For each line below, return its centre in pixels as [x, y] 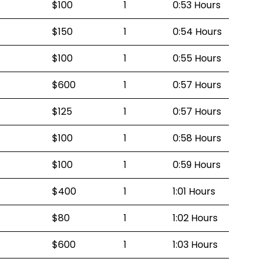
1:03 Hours [195, 245]
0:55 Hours [197, 58]
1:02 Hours [195, 218]
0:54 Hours [197, 32]
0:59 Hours [197, 165]
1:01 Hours [194, 191]
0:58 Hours [197, 138]
